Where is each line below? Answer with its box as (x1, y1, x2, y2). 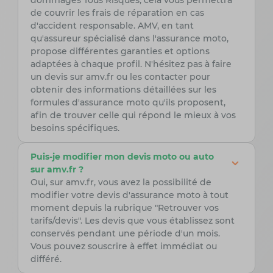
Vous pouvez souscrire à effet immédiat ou (30, 241, 217, 252)
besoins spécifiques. (30, 122, 119, 134)
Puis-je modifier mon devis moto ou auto (30, 151, 214, 163)
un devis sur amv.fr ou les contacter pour (30, 71, 210, 83)
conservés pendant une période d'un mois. (30, 228, 220, 239)
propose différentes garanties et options (30, 46, 210, 57)
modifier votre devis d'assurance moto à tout (30, 190, 229, 201)
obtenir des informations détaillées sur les (30, 84, 216, 96)
